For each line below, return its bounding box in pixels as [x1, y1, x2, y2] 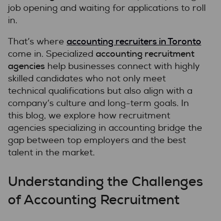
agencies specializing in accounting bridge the [8, 122, 202, 134]
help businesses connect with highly [45, 60, 200, 72]
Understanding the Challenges [8, 172, 203, 190]
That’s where [8, 36, 67, 47]
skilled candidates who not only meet [8, 73, 166, 84]
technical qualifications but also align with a [8, 85, 192, 97]
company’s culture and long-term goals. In [8, 97, 189, 109]
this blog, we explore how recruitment [8, 110, 170, 121]
